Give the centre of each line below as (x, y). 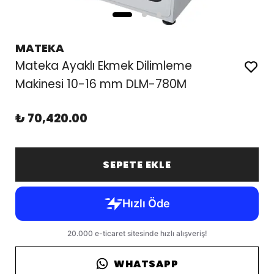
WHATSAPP (146, 264)
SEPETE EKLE (137, 165)
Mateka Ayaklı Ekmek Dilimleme (103, 66)
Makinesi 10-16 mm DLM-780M (101, 84)
